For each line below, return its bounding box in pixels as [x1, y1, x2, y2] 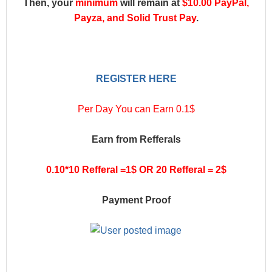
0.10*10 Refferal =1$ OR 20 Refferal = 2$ [46, 165, 226, 175]
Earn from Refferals [91, 134, 181, 144]
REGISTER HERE [95, 73, 177, 84]
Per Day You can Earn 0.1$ [77, 104, 195, 114]
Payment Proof [101, 195, 171, 205]
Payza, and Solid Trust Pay [73, 13, 196, 23]
